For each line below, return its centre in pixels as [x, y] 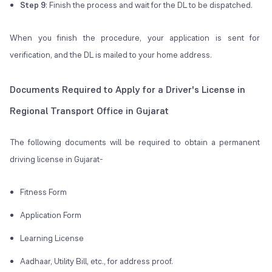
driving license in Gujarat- [56, 159]
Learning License [52, 238]
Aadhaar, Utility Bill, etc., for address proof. [97, 261]
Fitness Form [43, 192]
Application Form [51, 215]
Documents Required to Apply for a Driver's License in [127, 90]
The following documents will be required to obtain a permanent [135, 142]
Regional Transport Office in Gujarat [89, 111]
